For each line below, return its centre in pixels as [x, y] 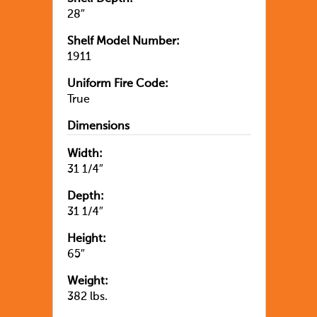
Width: [85, 154]
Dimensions [98, 126]
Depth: [86, 196]
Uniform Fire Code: [118, 84]
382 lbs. [87, 297]
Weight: [88, 281]
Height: [87, 239]
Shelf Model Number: [123, 41]
